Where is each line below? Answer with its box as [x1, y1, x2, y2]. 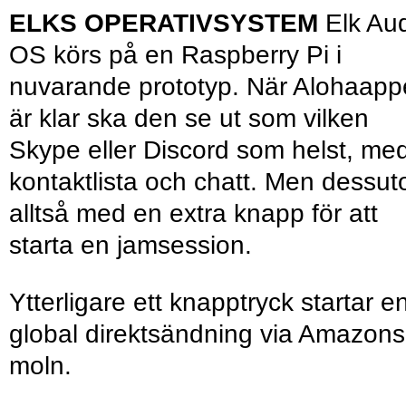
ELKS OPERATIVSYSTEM [9, 9, 325, 38]
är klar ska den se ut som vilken [9, 104, 369, 133]
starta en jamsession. [9, 231, 259, 260]
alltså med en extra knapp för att [9, 199, 378, 228]
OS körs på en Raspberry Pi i [9, 41, 342, 70]
